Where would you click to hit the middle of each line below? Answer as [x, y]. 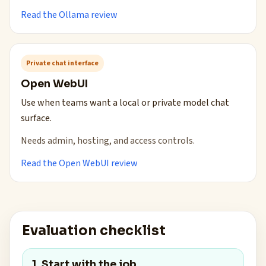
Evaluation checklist [94, 231]
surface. [36, 118]
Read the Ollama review [69, 15]
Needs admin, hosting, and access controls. [108, 141]
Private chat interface [62, 63]
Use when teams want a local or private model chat [125, 103]
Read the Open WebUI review [79, 163]
